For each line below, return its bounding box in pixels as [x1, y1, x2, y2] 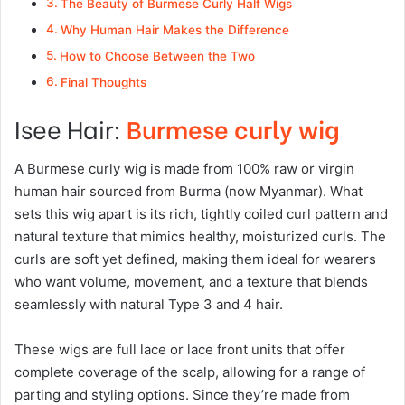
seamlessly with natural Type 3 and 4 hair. [14, 295, 283, 313]
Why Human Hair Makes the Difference [60, 23, 289, 37]
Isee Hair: [14, 110, 127, 146]
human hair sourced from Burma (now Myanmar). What [14, 182, 363, 200]
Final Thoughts [60, 75, 146, 89]
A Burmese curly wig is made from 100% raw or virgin [14, 159, 354, 177]
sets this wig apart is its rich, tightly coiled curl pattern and [14, 204, 388, 222]
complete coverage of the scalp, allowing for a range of [14, 363, 365, 381]
